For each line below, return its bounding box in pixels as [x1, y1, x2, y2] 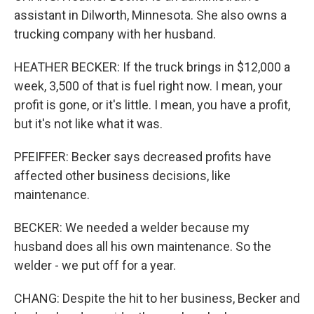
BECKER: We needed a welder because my [14, 220, 250, 235]
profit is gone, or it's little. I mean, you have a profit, [14, 97, 290, 112]
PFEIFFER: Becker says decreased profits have [14, 149, 271, 164]
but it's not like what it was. [14, 116, 163, 131]
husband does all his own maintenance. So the [14, 239, 271, 254]
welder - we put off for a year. [14, 258, 176, 273]
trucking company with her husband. [14, 27, 216, 41]
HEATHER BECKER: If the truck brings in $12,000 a [14, 60, 290, 74]
